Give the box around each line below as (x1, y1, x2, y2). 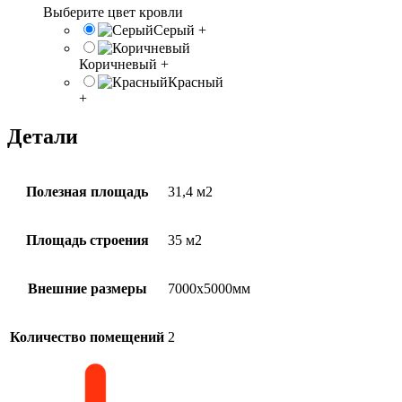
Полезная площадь (26, 183, 148, 199)
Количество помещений (10, 328, 164, 345)
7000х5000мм (168, 280, 250, 296)
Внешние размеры (27, 280, 147, 296)
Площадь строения (25, 232, 149, 248)
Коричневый (79, 56, 157, 72)
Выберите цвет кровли (43, 4, 183, 20)
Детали (7, 124, 78, 148)
